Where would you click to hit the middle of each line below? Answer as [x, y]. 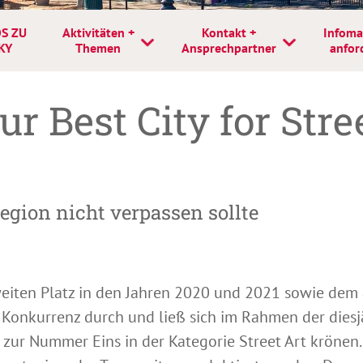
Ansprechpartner [228, 48]
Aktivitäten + [98, 32]
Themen [98, 48]
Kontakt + [228, 32]
